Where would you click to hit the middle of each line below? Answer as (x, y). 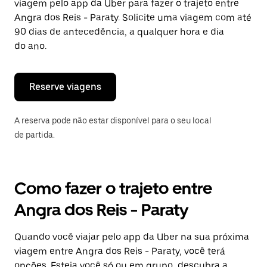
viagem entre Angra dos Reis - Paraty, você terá (120, 251)
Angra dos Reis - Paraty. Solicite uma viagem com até (133, 18)
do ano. (30, 46)
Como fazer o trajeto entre (113, 188)
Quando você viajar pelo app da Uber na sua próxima (132, 237)
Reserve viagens (65, 87)
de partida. (35, 135)
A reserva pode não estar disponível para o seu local (113, 120)
